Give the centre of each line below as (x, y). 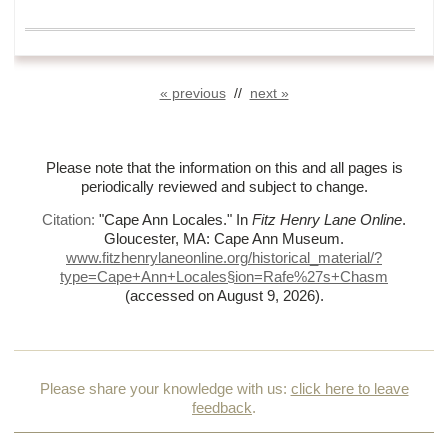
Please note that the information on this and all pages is (224, 167)
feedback (222, 407)
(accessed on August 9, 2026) (222, 296)
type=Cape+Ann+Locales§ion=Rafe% (183, 277)
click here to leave (349, 388)
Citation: (70, 220)
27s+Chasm (347, 277)
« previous (192, 92)
